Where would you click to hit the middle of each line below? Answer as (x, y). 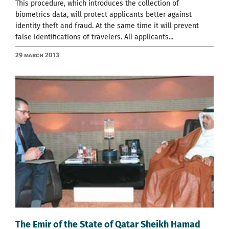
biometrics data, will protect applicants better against (104, 14)
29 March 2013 (37, 55)
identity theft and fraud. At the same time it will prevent (107, 26)
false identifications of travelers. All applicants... (94, 37)
